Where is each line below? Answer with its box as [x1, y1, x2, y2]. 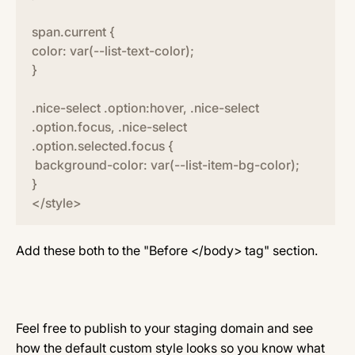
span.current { [32, 24, 115, 40]
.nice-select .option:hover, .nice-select [32, 100, 259, 116]
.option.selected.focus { [32, 138, 174, 154]
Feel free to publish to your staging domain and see [16, 320, 313, 336]
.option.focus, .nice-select [32, 119, 187, 135]
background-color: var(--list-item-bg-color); [32, 157, 300, 173]
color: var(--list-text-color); [32, 43, 194, 59]
